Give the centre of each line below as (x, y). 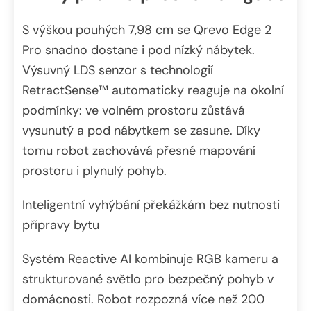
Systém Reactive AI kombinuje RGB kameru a (150, 259)
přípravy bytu (61, 225)
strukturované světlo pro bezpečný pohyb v (148, 279)
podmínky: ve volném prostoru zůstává (134, 111)
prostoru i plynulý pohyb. (94, 171)
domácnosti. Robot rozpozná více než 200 (143, 300)
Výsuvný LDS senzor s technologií (118, 70)
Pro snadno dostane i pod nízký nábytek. (138, 50)
